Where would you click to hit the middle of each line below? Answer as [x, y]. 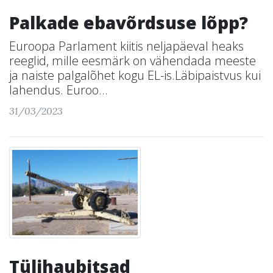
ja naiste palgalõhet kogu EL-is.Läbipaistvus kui [135, 75]
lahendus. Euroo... [58, 90]
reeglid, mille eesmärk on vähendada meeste [133, 61]
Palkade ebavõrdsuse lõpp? [129, 23]
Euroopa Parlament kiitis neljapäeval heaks [126, 46]
